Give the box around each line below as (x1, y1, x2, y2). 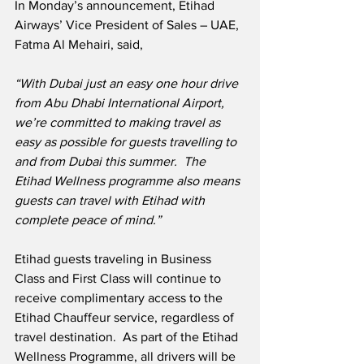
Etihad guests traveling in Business (15, 252, 214, 266)
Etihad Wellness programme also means (15, 174, 243, 188)
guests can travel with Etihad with (15, 193, 208, 208)
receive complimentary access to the (15, 291, 226, 305)
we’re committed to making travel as (15, 115, 223, 130)
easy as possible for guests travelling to (15, 135, 240, 149)
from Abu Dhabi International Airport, (15, 96, 227, 110)
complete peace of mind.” (15, 213, 161, 227)
